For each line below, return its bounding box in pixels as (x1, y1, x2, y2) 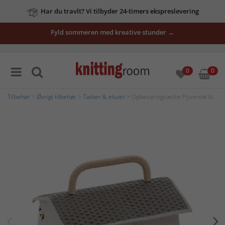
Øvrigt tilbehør (37, 92, 76, 101)
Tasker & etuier (83, 92, 125, 101)
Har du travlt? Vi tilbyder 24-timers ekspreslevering (40, 7, 199, 16)
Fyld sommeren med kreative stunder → (51, 28, 174, 37)
